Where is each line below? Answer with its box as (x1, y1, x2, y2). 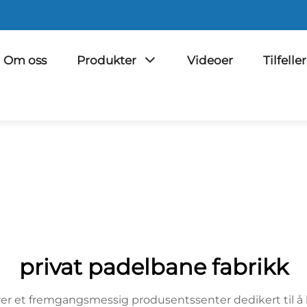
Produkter (77, 53, 136, 67)
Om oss (3, 53, 47, 67)
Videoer (187, 53, 233, 67)
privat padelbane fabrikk (19, 254, 288, 280)
